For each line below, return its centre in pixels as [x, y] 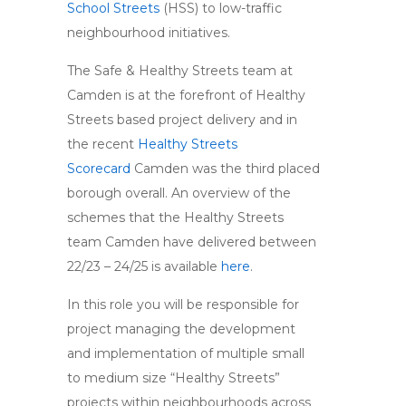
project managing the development [181, 329]
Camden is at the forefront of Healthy [186, 95]
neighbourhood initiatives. [152, 33]
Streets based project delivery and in [182, 120]
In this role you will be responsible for [183, 304]
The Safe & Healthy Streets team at [180, 71]
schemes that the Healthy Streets [175, 217]
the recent [102, 144]
